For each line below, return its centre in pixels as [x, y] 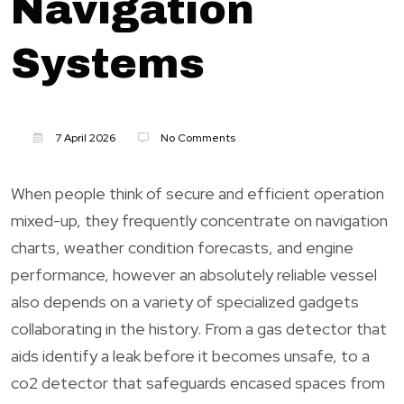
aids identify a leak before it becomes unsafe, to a [190, 355]
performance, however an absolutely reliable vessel [194, 274]
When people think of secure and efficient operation [197, 193]
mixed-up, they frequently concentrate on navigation [199, 220]
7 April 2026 [84, 138]
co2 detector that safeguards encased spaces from [198, 382]
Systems [108, 64]
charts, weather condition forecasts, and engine [182, 247]
